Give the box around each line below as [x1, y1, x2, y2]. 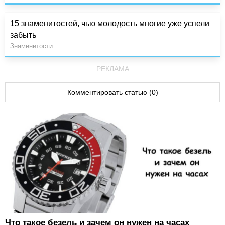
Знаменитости [10, 42, 53, 50]
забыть [10, 30, 36, 39]
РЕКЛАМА [96, 64, 129, 73]
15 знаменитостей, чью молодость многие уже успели [10, 19, 209, 28]
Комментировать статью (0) [67, 88, 158, 96]
